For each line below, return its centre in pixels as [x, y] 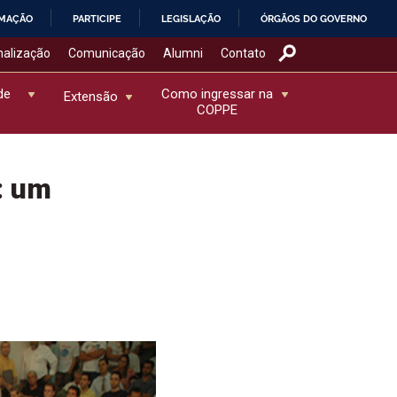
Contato [243, 53]
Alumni [183, 53]
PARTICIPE [97, 19]
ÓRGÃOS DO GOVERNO [314, 19]
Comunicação [106, 53]
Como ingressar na [218, 93]
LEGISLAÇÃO [191, 19]
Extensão [90, 96]
